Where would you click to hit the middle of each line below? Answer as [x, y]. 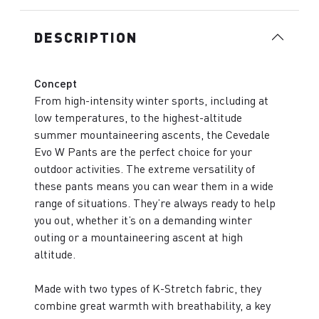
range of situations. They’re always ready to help [155, 203]
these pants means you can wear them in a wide [154, 185]
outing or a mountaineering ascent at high [138, 237]
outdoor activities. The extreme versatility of [145, 168]
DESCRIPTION [86, 36]
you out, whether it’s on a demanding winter [143, 220]
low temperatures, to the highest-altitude [138, 117]
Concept [56, 83]
